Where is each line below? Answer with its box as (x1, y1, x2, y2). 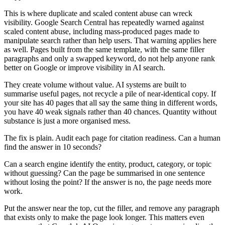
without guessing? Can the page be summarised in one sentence (4, 169, 205, 178)
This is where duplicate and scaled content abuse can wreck (4, 9, 192, 18)
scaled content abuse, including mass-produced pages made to (4, 27, 199, 36)
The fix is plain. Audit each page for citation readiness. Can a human (4, 134, 220, 143)
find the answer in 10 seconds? (4, 143, 101, 152)
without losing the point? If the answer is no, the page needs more (4, 178, 211, 187)
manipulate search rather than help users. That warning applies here (4, 36, 216, 45)
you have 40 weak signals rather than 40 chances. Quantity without (4, 107, 216, 117)
